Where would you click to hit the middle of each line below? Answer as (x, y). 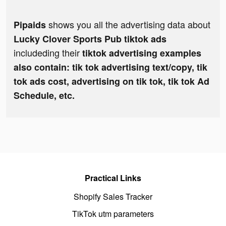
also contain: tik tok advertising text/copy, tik (110, 67)
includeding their (48, 53)
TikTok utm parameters (113, 214)
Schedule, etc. (44, 96)
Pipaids (30, 25)
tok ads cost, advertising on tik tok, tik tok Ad (111, 81)
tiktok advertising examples (142, 53)
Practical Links (113, 178)
